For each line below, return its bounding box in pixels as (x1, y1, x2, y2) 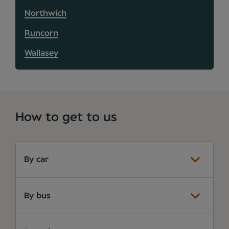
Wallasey (25, 49, 58, 57)
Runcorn (25, 29, 58, 37)
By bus (24, 191, 51, 200)
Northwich (25, 9, 66, 17)
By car (24, 155, 49, 164)
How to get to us (15, 111, 117, 124)
